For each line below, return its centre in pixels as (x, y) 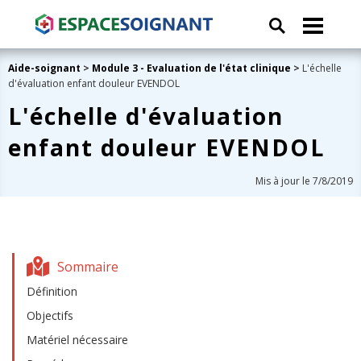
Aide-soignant (44, 68)
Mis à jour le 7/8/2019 (304, 181)
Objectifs (50, 315)
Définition (52, 291)
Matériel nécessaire (77, 340)
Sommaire (88, 266)
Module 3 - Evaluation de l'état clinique (191, 68)
